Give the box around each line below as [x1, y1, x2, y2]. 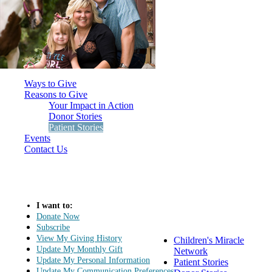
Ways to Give [24, 78, 76, 89]
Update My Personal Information [36, 255, 150, 265]
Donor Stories [49, 110, 102, 121]
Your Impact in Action [49, 100, 134, 110]
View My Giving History [36, 233, 122, 243]
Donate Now [36, 211, 80, 221]
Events [24, 132, 50, 143]
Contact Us [24, 143, 67, 154]
